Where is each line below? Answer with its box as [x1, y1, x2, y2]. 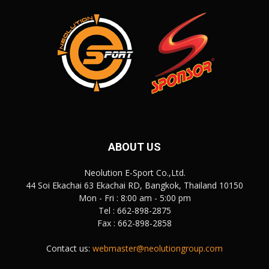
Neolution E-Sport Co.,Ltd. [83, 166, 186, 178]
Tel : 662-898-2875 [98, 204, 171, 216]
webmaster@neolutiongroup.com [92, 242, 223, 254]
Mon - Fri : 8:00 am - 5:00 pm [78, 192, 191, 204]
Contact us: [46, 242, 92, 254]
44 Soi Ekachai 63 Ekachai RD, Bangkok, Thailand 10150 [26, 179, 243, 191]
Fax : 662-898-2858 [97, 217, 172, 229]
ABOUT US [108, 140, 161, 153]
